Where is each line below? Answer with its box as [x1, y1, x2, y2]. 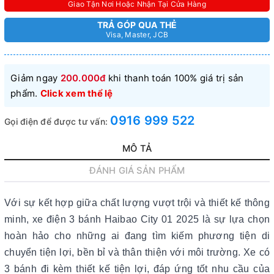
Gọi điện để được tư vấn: [4, 116, 111, 127]
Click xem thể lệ [40, 87, 113, 99]
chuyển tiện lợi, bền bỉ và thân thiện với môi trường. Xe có [4, 247, 270, 257]
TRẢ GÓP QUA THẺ [97, 20, 177, 30]
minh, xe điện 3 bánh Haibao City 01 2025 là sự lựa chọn [4, 214, 270, 224]
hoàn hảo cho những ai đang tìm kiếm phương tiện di [4, 231, 270, 241]
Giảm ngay [10, 72, 61, 84]
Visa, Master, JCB [105, 30, 169, 39]
